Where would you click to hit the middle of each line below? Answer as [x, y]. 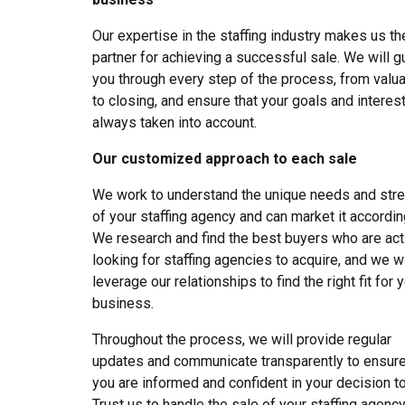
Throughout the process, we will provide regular [242, 339]
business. [123, 303]
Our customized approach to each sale [225, 158]
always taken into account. [174, 122]
